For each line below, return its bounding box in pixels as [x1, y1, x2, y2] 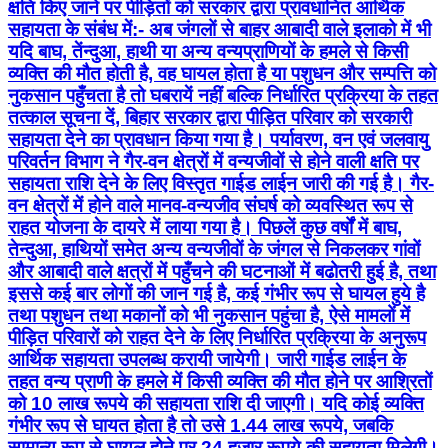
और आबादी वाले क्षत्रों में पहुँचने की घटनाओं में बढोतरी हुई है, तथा [8, 261, 436, 283]
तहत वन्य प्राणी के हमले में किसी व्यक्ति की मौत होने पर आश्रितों [8, 371, 432, 393]
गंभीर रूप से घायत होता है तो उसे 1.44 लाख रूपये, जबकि [8, 415, 393, 437]
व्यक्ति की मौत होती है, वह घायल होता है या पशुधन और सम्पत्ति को [8, 63, 436, 85]
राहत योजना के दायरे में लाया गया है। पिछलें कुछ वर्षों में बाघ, [8, 217, 402, 239]
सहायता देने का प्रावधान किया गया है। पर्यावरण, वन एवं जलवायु [8, 129, 429, 151]
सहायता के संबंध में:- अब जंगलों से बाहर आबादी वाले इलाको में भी [8, 19, 431, 41]
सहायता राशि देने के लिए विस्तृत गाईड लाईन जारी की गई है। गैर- [8, 173, 434, 195]
